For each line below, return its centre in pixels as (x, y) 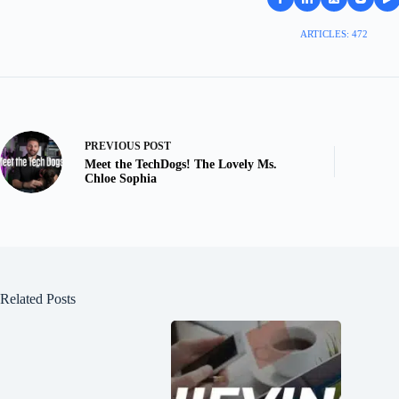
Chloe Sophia (121, 179)
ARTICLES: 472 (334, 33)
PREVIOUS (114, 147)
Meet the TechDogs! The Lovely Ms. (181, 165)
